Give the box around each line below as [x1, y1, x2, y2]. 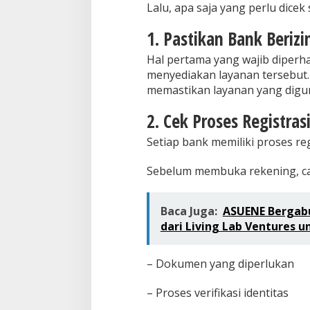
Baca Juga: [160, 203, 217, 219]
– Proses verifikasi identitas [146, 285, 289, 301]
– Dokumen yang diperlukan [146, 256, 294, 272]
